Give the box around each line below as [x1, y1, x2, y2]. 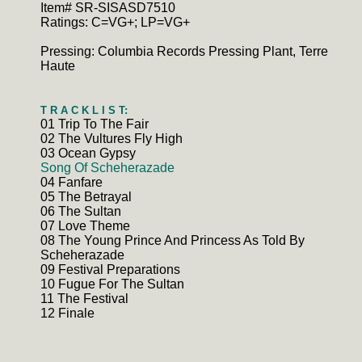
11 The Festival [40, 292, 128, 305]
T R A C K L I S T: [40, 104, 128, 116]
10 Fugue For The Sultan [40, 277, 184, 291]
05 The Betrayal [40, 190, 132, 204]
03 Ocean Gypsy [40, 146, 136, 160]
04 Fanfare [40, 175, 103, 189]
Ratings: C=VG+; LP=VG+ [40, 15, 190, 29]
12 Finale [40, 306, 95, 320]
